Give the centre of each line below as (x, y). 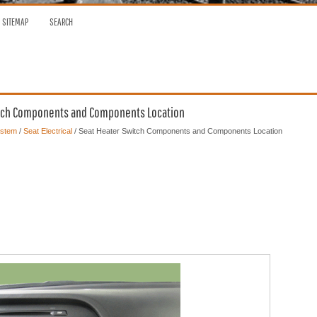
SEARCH (61, 22)
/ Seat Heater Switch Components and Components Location (177, 131)
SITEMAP (15, 22)
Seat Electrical (47, 131)
